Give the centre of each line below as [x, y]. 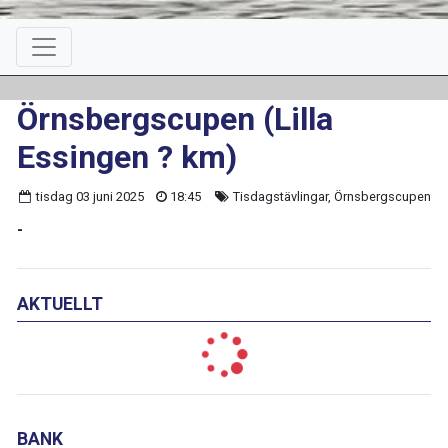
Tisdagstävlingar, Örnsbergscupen [330, 196]
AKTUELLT [60, 304]
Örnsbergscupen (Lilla [175, 119]
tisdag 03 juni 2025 [89, 196]
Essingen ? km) [127, 157]
